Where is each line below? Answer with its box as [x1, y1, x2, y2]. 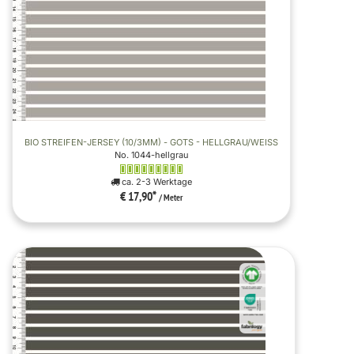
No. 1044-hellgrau [114, 149, 189, 160]
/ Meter [159, 192, 183, 204]
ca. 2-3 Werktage [119, 175, 192, 187]
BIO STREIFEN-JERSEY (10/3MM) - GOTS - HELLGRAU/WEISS [24, 136, 273, 148]
